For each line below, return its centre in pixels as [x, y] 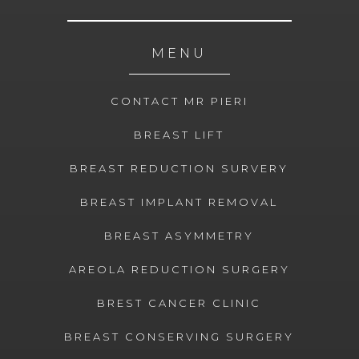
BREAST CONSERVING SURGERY [179, 337]
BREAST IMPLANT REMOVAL [179, 202]
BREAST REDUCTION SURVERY [179, 169]
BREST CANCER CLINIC [179, 303]
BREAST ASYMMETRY [179, 236]
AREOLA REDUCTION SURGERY [179, 270]
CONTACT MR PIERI [179, 101]
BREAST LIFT [179, 135]
